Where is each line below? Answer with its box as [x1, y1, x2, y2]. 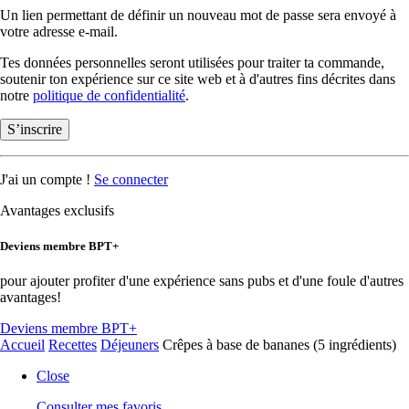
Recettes [48, 337, 97, 353]
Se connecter [94, 172, 168, 187]
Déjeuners [100, 337, 159, 353]
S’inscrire [7, 121, 62, 137]
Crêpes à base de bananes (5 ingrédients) [163, 337, 396, 353]
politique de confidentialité [33, 88, 185, 103]
